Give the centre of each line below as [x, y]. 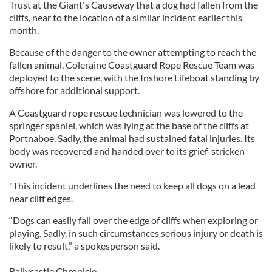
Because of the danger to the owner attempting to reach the [133, 52]
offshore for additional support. [74, 90]
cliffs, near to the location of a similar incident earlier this [126, 17]
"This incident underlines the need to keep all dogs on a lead [132, 185]
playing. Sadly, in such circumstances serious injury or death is [136, 233]
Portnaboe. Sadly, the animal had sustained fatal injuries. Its [132, 138]
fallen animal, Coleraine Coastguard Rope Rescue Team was [132, 65]
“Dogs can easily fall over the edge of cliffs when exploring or [134, 220]
